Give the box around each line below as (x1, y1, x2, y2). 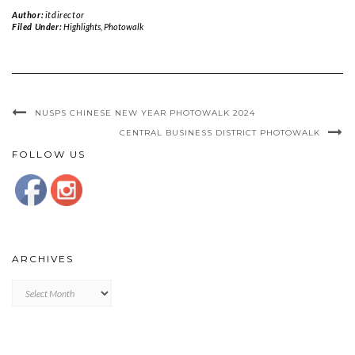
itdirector (44, 10, 85, 21)
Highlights (63, 21, 101, 32)
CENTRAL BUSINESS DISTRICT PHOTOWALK (120, 128, 320, 139)
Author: (12, 10, 45, 21)
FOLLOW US (12, 148, 86, 161)
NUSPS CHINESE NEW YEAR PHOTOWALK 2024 (35, 108, 255, 119)
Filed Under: (12, 21, 63, 32)
